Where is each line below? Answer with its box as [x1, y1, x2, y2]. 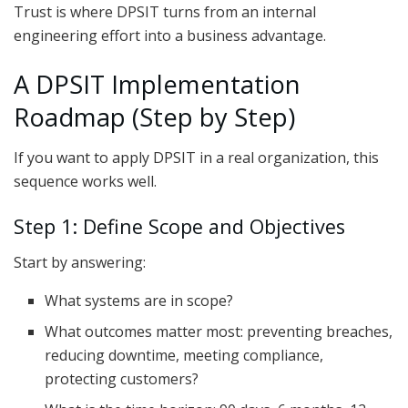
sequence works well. [14, 171, 157, 192]
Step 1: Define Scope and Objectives [14, 212, 345, 240]
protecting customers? [45, 368, 199, 389]
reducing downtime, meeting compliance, [45, 344, 324, 365]
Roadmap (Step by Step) [14, 99, 295, 134]
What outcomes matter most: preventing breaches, [45, 321, 393, 342]
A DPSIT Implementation [14, 66, 301, 101]
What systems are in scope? [45, 290, 234, 311]
